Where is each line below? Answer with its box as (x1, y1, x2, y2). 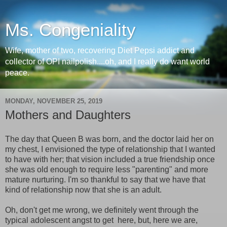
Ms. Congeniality (5, 20, 136, 40)
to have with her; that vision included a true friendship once (5, 155, 215, 164)
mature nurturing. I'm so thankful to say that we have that (5, 175, 205, 184)
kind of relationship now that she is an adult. (5, 185, 162, 194)
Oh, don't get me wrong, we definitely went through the (5, 205, 199, 214)
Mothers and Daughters (5, 108, 131, 122)
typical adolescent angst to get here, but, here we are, (5, 215, 198, 224)
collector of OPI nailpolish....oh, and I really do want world (5, 57, 210, 66)
